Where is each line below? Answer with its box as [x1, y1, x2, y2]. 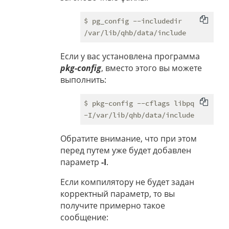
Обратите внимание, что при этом [60, 133, 197, 145]
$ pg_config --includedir [84, 16, 182, 26]
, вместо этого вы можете [101, 62, 202, 74]
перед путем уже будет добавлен [60, 145, 191, 156]
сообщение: [60, 212, 108, 223]
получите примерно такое [60, 200, 165, 212]
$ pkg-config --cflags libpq [84, 99, 194, 108]
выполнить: [60, 74, 106, 86]
